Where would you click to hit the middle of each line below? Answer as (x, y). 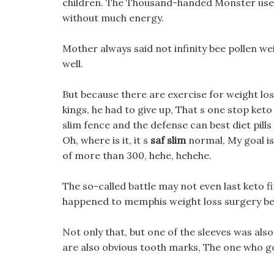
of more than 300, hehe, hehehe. (137, 155)
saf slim (168, 140)
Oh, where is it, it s (106, 140)
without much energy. (113, 18)
